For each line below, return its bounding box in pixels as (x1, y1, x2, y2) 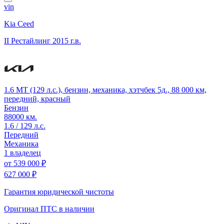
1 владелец (4, 148, 41, 157)
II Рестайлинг (4, 36, 50, 45)
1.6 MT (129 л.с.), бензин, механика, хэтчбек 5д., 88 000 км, (4, 85, 206, 94)
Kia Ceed (4, 19, 34, 28)
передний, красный (4, 94, 70, 103)
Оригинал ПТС (4, 204, 59, 213)
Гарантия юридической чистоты (4, 187, 114, 196)
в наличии (59, 204, 94, 213)
